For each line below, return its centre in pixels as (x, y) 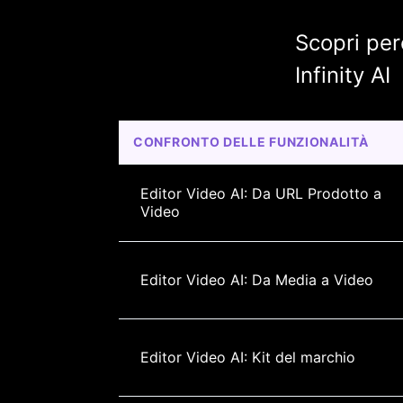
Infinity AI (342, 75)
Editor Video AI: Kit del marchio (248, 357)
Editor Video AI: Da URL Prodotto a (263, 193)
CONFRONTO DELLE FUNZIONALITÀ (251, 141)
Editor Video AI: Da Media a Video (257, 279)
